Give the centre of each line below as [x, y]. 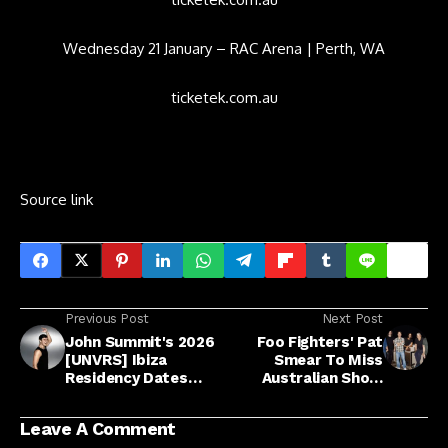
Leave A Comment [98, 428]
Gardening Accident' [309, 413]
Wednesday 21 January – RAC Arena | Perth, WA [224, 48]
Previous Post [107, 318]
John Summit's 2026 [140, 341]
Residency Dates [126, 377]
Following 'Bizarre [317, 395]
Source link [56, 199]
